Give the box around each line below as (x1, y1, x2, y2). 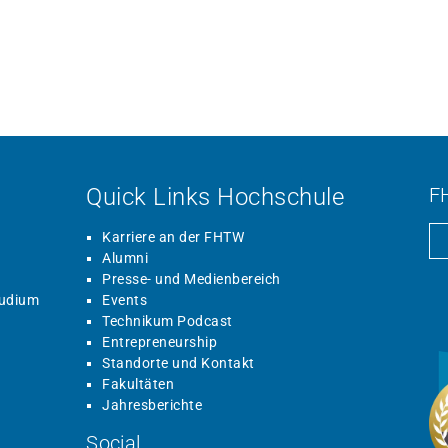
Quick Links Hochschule (86, 183, 345, 212)
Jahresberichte (102, 397, 203, 414)
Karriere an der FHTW (102, 229, 245, 246)
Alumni (102, 250, 149, 267)
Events (102, 292, 148, 309)
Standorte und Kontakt (102, 355, 255, 372)
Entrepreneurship (102, 334, 218, 351)
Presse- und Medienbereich (102, 271, 281, 288)
